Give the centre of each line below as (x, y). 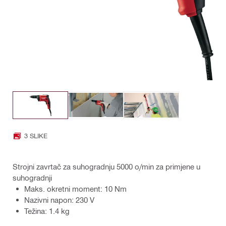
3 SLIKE (36, 136)
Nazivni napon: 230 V (59, 200)
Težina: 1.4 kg (47, 211)
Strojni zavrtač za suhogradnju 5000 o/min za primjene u (106, 166)
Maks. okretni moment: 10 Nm (75, 188)
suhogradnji (32, 177)
